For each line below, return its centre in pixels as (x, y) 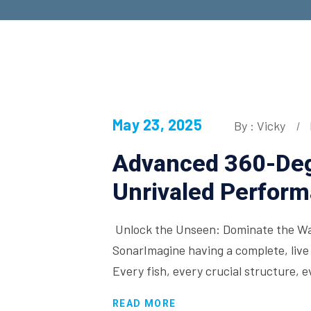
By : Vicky (260, 126)
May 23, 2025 (158, 124)
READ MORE (144, 303)
